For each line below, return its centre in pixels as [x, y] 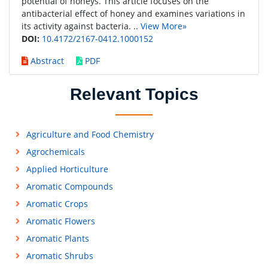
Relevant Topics [134, 94]
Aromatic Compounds [69, 186]
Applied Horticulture [67, 169]
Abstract [46, 61]
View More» [164, 26]
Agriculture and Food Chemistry [90, 134]
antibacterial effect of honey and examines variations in [133, 13]
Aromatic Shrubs [60, 256]
